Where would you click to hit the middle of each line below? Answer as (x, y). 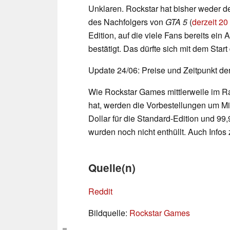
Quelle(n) (112, 167)
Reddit (100, 191)
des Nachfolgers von (126, 22)
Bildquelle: (109, 213)
